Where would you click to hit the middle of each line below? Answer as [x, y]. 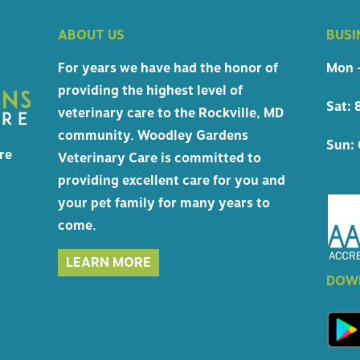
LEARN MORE [109, 263]
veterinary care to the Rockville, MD [171, 114]
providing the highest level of [151, 91]
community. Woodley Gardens [153, 136]
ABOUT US [92, 36]
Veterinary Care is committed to [160, 159]
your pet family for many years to [164, 204]
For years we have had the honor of [168, 69]
